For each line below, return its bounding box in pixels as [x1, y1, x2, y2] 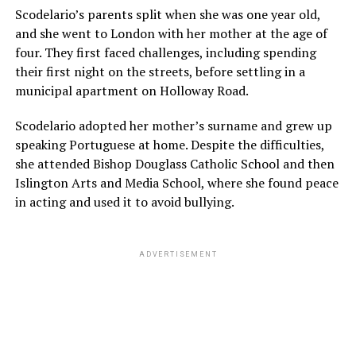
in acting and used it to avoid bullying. [14, 193, 237, 211]
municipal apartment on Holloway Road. [14, 82, 251, 100]
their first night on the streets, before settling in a [14, 63, 305, 81]
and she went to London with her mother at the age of [14, 25, 327, 43]
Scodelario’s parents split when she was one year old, [14, 6, 320, 24]
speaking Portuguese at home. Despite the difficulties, [14, 136, 324, 154]
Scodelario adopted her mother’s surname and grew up [14, 117, 332, 135]
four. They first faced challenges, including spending [14, 44, 316, 62]
